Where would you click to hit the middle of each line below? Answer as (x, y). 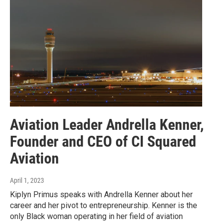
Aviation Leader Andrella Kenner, (107, 125)
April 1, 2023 (27, 181)
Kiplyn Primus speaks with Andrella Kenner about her (101, 195)
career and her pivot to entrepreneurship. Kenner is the (104, 206)
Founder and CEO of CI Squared (103, 142)
